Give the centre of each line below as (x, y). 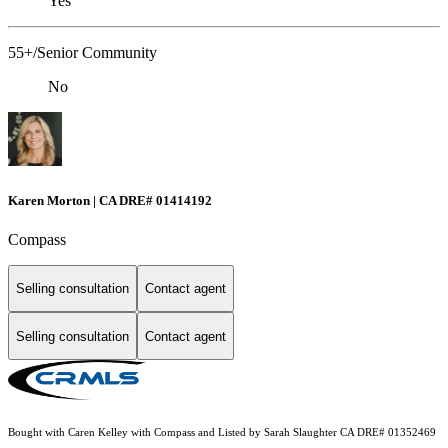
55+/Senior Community (82, 53)
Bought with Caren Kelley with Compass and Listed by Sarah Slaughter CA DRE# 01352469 (222, 433)
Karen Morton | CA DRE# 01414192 (110, 200)
